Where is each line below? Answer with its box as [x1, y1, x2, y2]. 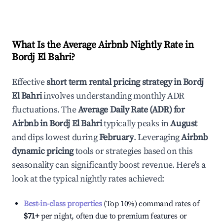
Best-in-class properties [24, 199, 102, 209]
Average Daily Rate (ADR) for [77, 104, 185, 115]
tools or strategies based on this [74, 146, 193, 157]
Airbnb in [12, 118, 49, 129]
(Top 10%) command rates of [102, 199, 200, 209]
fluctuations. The [12, 104, 78, 115]
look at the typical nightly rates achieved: [12, 173, 164, 184]
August [170, 118, 198, 129]
